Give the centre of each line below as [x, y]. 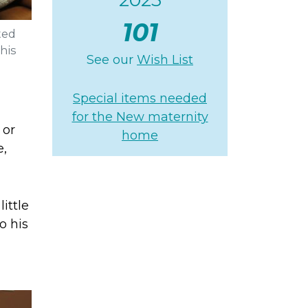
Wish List [165, 59]
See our [112, 59]
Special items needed [140, 98]
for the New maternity [140, 117]
